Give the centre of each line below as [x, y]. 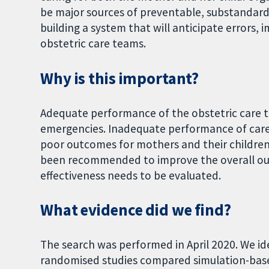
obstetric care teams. [93, 43]
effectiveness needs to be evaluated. [131, 175]
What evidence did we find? [136, 210]
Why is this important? [120, 78]
